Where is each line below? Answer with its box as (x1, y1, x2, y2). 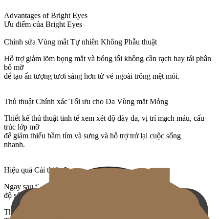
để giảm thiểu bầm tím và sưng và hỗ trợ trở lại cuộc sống (4, 131, 181, 140)
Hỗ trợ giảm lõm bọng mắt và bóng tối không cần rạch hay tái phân (4, 54, 211, 63)
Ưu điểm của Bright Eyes (4, 20, 82, 29)
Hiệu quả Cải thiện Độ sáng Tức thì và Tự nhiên (4, 166, 154, 175)
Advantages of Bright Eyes (4, 11, 88, 20)
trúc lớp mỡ (4, 123, 39, 131)
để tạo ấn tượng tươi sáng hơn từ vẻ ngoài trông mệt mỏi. (4, 72, 179, 81)
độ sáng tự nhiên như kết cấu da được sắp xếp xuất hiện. (4, 191, 178, 200)
